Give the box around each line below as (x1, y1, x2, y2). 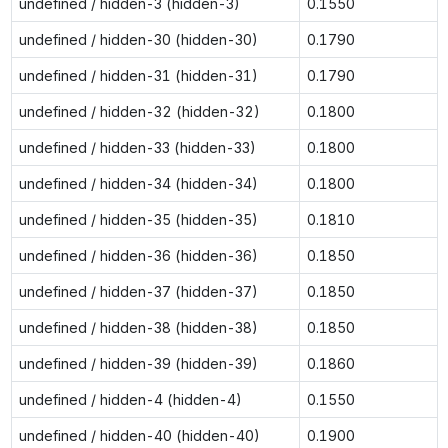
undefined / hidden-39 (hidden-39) (18, 354, 258, 372)
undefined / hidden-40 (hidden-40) (18, 426, 260, 444)
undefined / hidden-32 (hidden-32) (18, 102, 260, 120)
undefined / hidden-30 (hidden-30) (18, 30, 258, 48)
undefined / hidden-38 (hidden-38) (18, 318, 258, 336)
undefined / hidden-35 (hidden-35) (18, 210, 258, 228)
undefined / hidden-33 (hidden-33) (18, 138, 256, 156)
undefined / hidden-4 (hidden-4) (18, 390, 242, 408)
